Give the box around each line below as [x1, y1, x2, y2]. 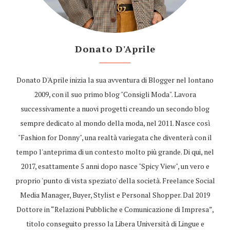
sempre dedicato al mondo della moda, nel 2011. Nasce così [20, 118, 210, 128]
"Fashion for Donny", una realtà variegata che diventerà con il [18, 132, 212, 143]
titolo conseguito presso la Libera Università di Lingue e [26, 219, 204, 229]
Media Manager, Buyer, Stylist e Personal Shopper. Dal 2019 [20, 190, 210, 200]
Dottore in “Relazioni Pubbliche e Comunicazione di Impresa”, [16, 204, 214, 215]
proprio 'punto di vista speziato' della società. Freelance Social [15, 176, 215, 186]
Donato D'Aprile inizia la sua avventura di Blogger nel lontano [16, 75, 214, 85]
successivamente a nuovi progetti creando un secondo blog [21, 104, 209, 114]
